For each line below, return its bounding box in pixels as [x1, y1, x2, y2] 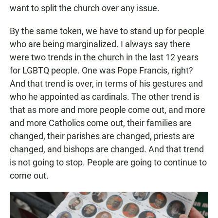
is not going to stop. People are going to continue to [10, 157, 207, 168]
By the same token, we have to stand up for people [10, 26, 204, 36]
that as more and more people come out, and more [10, 105, 205, 115]
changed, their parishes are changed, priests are [10, 131, 195, 142]
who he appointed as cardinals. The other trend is [10, 91, 200, 102]
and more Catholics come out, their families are [10, 118, 192, 128]
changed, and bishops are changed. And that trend [10, 144, 204, 155]
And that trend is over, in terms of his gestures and [10, 78, 203, 89]
